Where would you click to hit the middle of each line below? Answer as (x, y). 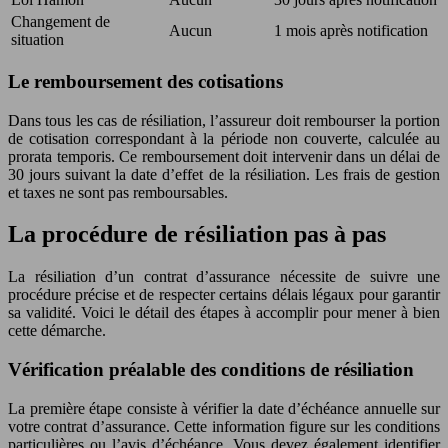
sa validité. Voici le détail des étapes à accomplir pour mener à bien (224, 313)
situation (37, 40)
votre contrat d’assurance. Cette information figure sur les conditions (224, 426)
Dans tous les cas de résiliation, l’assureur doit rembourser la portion (224, 120)
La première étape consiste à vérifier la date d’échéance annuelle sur (224, 408)
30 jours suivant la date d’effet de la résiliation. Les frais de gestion (224, 174)
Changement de (60, 22)
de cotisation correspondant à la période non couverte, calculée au (224, 138)
